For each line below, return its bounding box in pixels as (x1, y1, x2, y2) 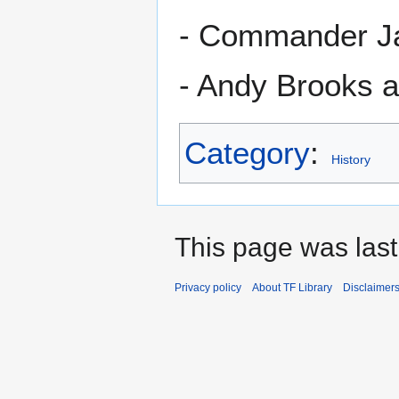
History (330, 152, 370, 167)
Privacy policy (175, 281, 241, 295)
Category (184, 135, 310, 171)
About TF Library (252, 281, 332, 295)
